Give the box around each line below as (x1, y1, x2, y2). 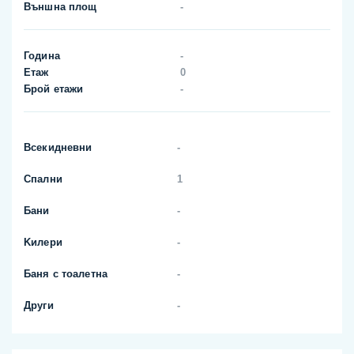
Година (24, 50, 60, 62)
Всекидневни (24, 141, 92, 154)
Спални (24, 173, 62, 186)
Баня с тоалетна (24, 268, 107, 281)
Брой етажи (24, 83, 84, 96)
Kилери (24, 236, 62, 249)
